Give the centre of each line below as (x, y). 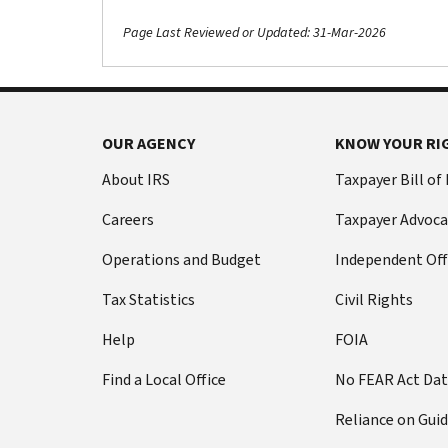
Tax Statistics (148, 299)
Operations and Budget (181, 259)
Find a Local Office (164, 379)
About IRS (136, 179)
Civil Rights (373, 299)
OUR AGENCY (148, 143)
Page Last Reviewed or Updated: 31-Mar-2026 (254, 33)
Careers (128, 219)
